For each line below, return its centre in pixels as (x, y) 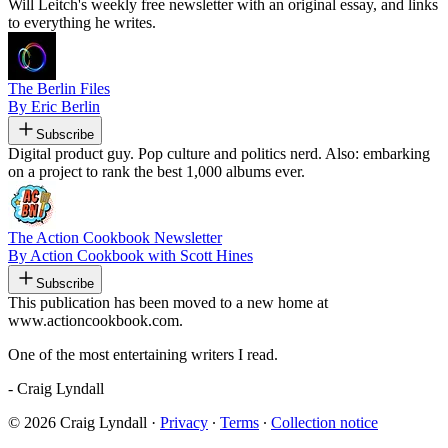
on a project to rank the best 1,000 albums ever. (156, 171)
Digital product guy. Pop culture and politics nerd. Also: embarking (219, 153)
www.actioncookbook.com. (95, 320)
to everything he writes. (82, 22)
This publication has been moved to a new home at (168, 302)
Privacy (184, 422)
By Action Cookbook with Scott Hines (130, 255)
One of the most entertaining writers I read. (143, 354)
